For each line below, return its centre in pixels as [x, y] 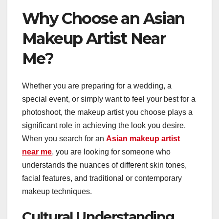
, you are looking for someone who [111, 152]
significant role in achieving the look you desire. [104, 126]
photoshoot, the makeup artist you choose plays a [107, 112]
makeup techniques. [57, 192]
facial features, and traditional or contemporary [102, 178]
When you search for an [64, 139]
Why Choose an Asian [103, 18]
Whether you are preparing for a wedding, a [97, 86]
